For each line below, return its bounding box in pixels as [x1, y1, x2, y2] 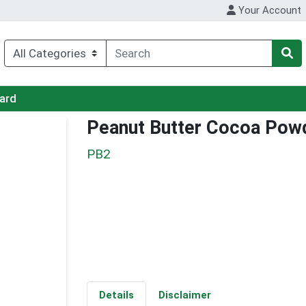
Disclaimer [158, 289, 211, 302]
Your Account [236, 4, 302, 17]
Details [98, 289, 134, 302]
